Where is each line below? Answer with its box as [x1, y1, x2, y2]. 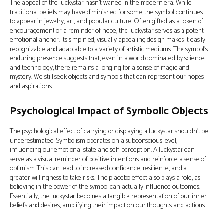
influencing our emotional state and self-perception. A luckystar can [10, 145, 195, 156]
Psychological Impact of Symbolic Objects [10, 103, 208, 120]
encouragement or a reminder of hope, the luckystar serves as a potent [10, 25, 204, 36]
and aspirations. [10, 81, 53, 92]
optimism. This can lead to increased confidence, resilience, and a [10, 163, 187, 174]
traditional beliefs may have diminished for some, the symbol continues [10, 7, 203, 18]
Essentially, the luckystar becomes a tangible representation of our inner [10, 191, 207, 202]
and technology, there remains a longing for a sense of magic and [10, 62, 189, 73]
